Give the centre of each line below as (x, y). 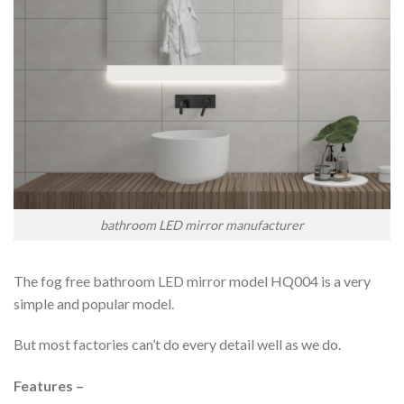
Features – (49, 386)
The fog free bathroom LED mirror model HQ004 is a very (192, 280)
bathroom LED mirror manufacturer (202, 225)
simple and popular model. (94, 303)
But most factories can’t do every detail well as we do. (177, 344)
